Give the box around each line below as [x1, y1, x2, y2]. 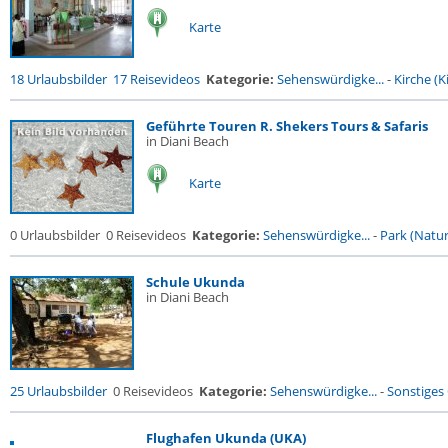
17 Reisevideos [113, 70, 200, 88]
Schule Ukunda [146, 273, 245, 291]
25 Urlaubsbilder [10, 382, 107, 400]
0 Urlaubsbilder [10, 226, 100, 244]
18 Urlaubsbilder [10, 70, 107, 88]
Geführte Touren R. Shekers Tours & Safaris [146, 117, 428, 135]
